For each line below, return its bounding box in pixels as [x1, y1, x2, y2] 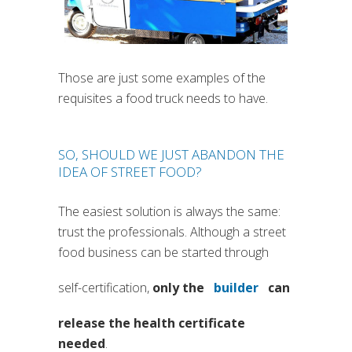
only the [152, 279, 207, 297]
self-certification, [58, 279, 152, 297]
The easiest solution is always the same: [58, 203, 280, 221]
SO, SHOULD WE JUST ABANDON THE [58, 145, 284, 164]
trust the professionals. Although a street [58, 223, 286, 241]
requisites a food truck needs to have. [58, 90, 268, 108]
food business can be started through [58, 244, 269, 262]
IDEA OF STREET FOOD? [58, 163, 202, 181]
